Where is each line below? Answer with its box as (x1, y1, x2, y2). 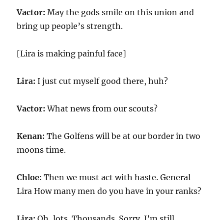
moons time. (17, 145, 66, 155)
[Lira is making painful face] (17, 49, 127, 58)
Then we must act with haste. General (44, 172, 191, 182)
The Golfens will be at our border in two (47, 131, 201, 141)
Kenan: (17, 131, 47, 141)
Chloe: (17, 172, 44, 182)
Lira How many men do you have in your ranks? (17, 186, 202, 196)
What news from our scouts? (47, 104, 158, 113)
